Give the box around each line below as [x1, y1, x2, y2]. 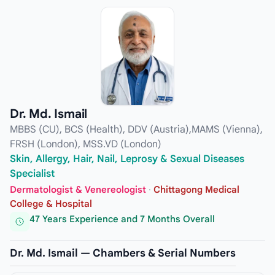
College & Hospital [10, 198, 92, 209]
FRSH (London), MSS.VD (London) [10, 138, 161, 151]
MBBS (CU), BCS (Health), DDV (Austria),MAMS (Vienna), [10, 123, 263, 136]
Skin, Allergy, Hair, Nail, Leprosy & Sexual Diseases [10, 153, 244, 166]
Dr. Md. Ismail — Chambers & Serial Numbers [10, 247, 236, 260]
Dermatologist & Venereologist [10, 184, 146, 195]
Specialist [10, 168, 55, 180]
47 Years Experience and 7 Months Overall [29, 214, 215, 225]
